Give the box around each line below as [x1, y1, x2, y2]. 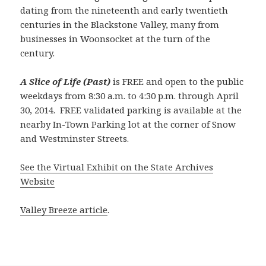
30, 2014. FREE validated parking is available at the [20, 103, 242, 116]
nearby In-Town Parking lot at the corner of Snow [20, 118, 236, 130]
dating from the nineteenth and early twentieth [20, 4, 229, 16]
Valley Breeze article [20, 203, 108, 216]
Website [20, 175, 55, 187]
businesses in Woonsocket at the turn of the [20, 32, 211, 45]
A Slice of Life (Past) [20, 75, 111, 87]
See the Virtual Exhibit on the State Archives [20, 160, 214, 173]
